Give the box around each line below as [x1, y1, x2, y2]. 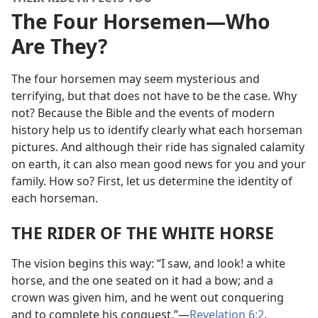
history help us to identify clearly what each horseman [11, 122, 302, 138]
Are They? [11, 33, 107, 60]
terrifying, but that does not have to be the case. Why [11, 88, 297, 104]
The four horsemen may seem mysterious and [11, 71, 260, 87]
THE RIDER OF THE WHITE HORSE [11, 221, 274, 245]
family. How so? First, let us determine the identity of [11, 173, 292, 189]
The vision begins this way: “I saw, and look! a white [11, 256, 285, 272]
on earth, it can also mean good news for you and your [11, 156, 306, 172]
